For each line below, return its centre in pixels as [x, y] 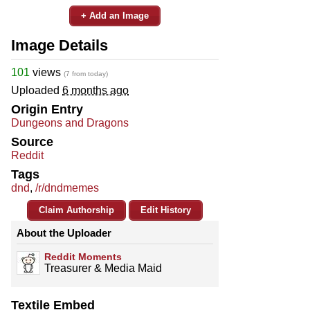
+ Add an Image [115, 15]
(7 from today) [86, 73]
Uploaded [37, 90]
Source [32, 142]
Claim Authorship [76, 210]
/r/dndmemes [67, 188]
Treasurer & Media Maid [103, 268]
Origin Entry [47, 109]
